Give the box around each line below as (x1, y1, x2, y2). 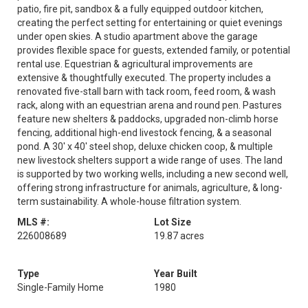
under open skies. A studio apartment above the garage (17, 31, 258, 42)
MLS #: (17, 217, 49, 228)
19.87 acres (154, 230, 204, 241)
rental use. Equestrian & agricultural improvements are (17, 58, 253, 69)
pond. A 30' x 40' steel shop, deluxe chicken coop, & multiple (17, 141, 273, 152)
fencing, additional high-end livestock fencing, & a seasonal (17, 127, 272, 138)
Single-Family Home (17, 282, 104, 293)
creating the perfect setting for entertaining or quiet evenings (17, 17, 283, 28)
